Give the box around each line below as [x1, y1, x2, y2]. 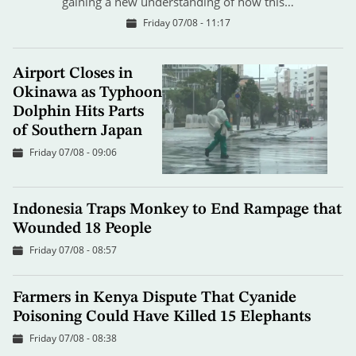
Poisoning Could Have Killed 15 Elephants [13, 309, 311, 326]
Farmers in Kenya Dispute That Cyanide [13, 290, 296, 307]
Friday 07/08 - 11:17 [142, 15, 230, 29]
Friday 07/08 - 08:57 [29, 243, 117, 257]
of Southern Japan [13, 122, 142, 139]
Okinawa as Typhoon [13, 84, 162, 101]
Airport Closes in [13, 65, 133, 82]
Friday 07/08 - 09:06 [29, 145, 117, 159]
